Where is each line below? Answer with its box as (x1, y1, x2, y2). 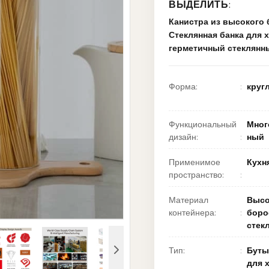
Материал (169, 197, 208, 205)
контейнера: (169, 210, 216, 218)
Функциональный (169, 121, 237, 130)
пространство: (169, 172, 224, 180)
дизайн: (169, 134, 198, 142)
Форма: (169, 83, 198, 92)
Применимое (169, 159, 220, 168)
